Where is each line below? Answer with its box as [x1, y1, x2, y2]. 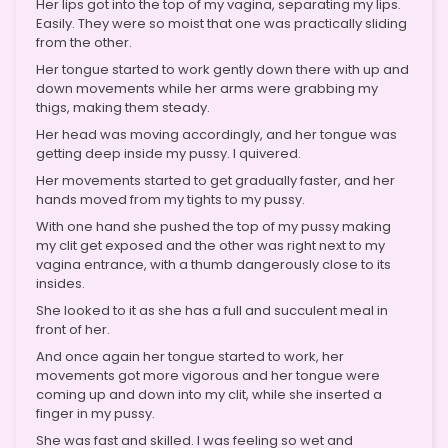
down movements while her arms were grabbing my [36, 78, 378, 98]
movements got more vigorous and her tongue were [36, 365, 380, 385]
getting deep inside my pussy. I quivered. [36, 143, 301, 163]
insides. [36, 273, 85, 293]
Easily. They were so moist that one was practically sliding [36, 13, 407, 33]
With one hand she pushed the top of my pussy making [36, 216, 391, 236]
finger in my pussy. [36, 403, 155, 423]
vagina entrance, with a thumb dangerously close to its [36, 254, 391, 274]
